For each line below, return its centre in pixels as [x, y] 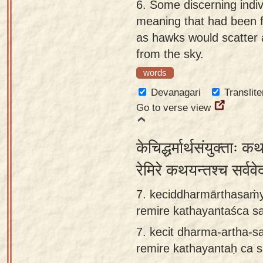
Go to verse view [173, 108]
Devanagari [176, 92]
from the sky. [170, 54]
